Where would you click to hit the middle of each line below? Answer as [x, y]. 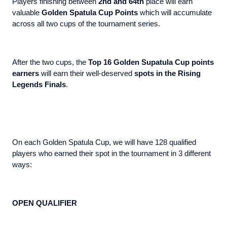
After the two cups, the [50, 63]
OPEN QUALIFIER [45, 203]
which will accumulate [175, 13]
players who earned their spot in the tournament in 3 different [111, 154]
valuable [27, 13]
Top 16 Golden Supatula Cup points [151, 63]
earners [26, 74]
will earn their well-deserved [87, 74]
